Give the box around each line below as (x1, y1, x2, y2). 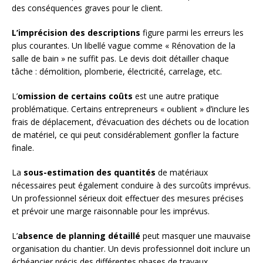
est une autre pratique (133, 90, 219, 102)
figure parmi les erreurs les (140, 27, 244, 39)
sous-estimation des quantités (23, 167, 156, 178)
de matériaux (156, 167, 208, 178)
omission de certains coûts (18, 90, 133, 102)
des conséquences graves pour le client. (12, 2, 163, 14)
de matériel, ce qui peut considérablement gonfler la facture (12, 129, 239, 141)
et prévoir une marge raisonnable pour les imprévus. (12, 205, 210, 217)
